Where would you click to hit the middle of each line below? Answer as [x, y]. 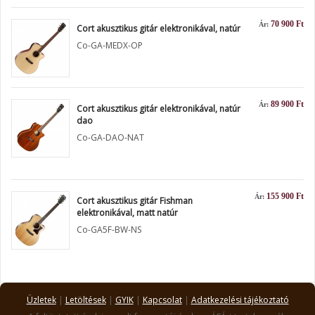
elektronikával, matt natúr [127, 213]
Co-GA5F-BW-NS [110, 230]
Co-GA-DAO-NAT [111, 137]
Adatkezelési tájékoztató [240, 300]
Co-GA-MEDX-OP [111, 45]
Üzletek [41, 300]
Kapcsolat [162, 300]
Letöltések [85, 300]
